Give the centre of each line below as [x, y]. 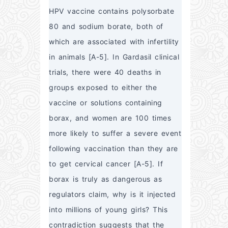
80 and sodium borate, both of [106, 26]
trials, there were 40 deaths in [105, 72]
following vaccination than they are [113, 148]
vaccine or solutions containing [106, 102]
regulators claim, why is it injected [112, 194]
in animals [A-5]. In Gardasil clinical [114, 56]
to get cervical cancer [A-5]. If [106, 163]
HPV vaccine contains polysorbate [111, 11]
